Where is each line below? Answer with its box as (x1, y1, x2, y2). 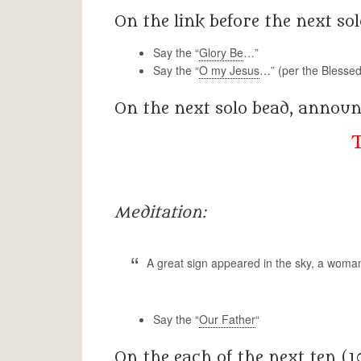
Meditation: (114, 204, 206, 222)
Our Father (199, 311, 255, 327)
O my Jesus (199, 62, 259, 78)
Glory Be (199, 44, 243, 60)
